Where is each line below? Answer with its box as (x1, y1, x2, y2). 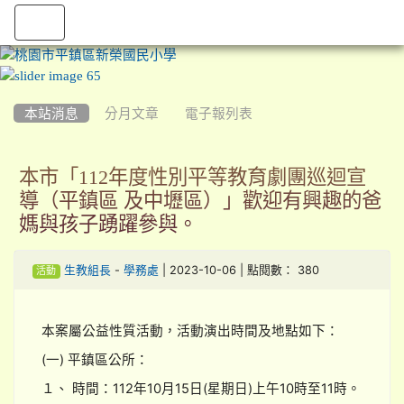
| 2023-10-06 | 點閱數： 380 (158, 263, 319, 278)
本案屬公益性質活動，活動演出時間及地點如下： (41, 323, 339, 340)
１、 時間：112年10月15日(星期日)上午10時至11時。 (41, 381, 361, 398)
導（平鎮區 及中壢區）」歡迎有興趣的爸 (19, 190, 381, 211)
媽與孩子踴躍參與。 (19, 214, 197, 234)
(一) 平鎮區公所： (41, 352, 149, 369)
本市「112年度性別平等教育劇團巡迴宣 (19, 167, 366, 188)
